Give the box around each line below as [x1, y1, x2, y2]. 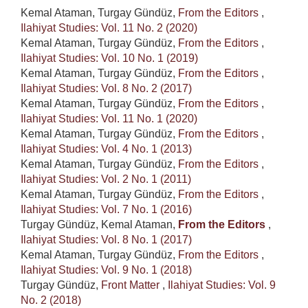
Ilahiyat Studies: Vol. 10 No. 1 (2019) [21, 52, 198, 64]
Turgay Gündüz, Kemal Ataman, [21, 218, 178, 230]
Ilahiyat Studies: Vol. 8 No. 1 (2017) [21, 233, 192, 245]
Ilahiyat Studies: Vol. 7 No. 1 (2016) [21, 203, 192, 215]
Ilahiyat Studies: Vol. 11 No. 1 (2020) [21, 112, 197, 124]
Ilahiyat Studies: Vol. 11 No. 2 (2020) [21, 21, 197, 34]
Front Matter [101, 278, 162, 291]
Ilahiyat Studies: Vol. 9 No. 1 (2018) [21, 263, 192, 276]
